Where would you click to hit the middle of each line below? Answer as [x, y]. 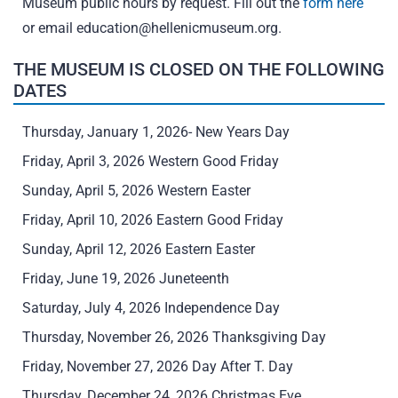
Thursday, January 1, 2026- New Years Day [156, 132]
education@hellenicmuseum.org [177, 28]
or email [49, 28]
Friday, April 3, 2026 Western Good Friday [151, 161]
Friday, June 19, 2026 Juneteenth [126, 279]
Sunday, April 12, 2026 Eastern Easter [139, 249]
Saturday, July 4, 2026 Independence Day [151, 308]
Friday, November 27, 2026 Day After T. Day [158, 366]
